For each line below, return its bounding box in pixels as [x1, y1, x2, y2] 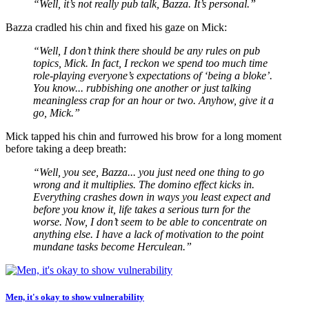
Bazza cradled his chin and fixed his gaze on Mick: [6, 21, 227, 34]
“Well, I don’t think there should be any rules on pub [33, 45, 260, 57]
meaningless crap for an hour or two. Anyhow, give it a [33, 94, 274, 107]
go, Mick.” [33, 107, 80, 119]
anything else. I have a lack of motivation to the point [33, 228, 263, 241]
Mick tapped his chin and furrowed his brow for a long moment [6, 130, 281, 143]
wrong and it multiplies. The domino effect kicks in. [33, 179, 255, 191]
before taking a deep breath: [6, 143, 126, 155]
